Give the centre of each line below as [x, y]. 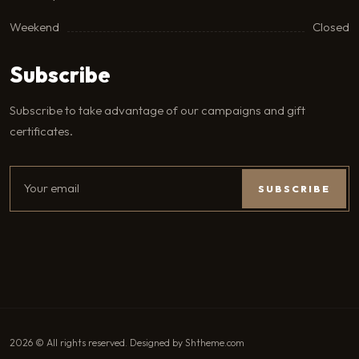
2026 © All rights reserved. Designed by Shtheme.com [127, 342]
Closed [331, 26]
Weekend [34, 26]
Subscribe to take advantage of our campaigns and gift [157, 110]
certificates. [41, 131]
